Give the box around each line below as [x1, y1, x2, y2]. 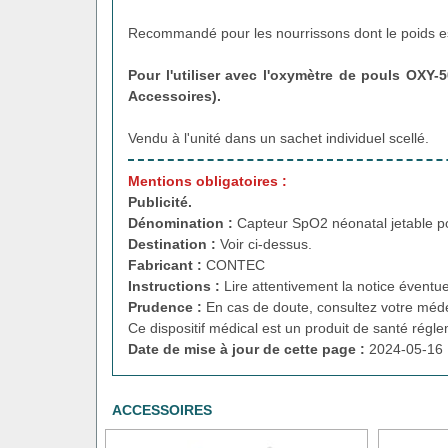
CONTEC [206, 256, 265, 273]
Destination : [128, 235, 220, 252]
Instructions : [128, 277, 224, 294]
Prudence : [128, 298, 206, 315]
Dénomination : [128, 214, 237, 231]
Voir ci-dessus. [220, 235, 312, 252]
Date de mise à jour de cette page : [128, 340, 369, 357]
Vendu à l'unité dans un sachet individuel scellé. [128, 129, 429, 146]
